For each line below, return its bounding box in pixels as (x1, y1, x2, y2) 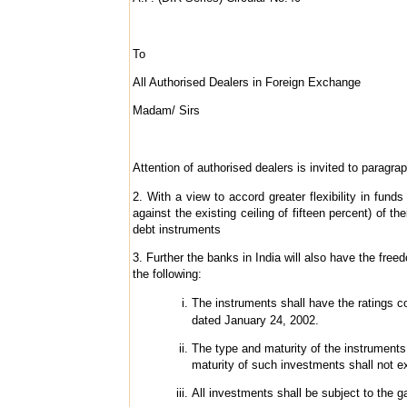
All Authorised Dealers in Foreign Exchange (133, 74, 361, 89)
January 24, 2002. (224, 313, 319, 327)
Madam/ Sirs (133, 103, 200, 117)
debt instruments (133, 222, 221, 236)
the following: (133, 266, 202, 281)
